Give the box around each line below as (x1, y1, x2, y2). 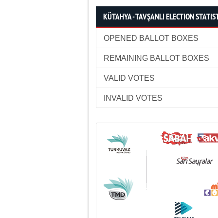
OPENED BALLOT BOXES (104, 34, 199, 42)
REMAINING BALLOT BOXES (104, 54, 209, 62)
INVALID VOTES (104, 94, 163, 102)
